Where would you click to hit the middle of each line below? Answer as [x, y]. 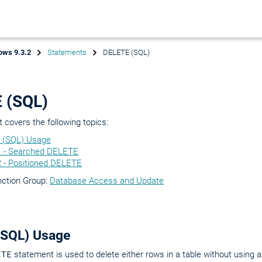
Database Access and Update [107, 181]
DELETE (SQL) [126, 52]
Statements [67, 52]
